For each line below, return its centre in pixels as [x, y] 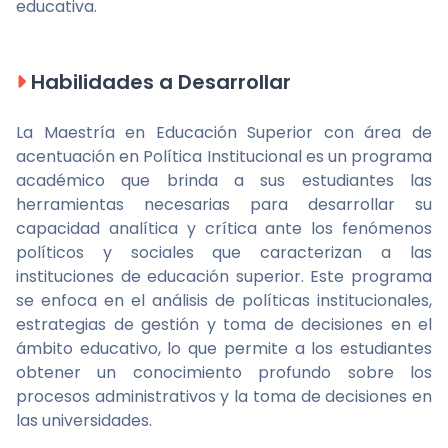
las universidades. [84, 420]
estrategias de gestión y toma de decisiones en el [224, 324]
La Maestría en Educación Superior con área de [224, 132]
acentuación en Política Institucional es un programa [224, 156]
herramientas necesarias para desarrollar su [224, 204]
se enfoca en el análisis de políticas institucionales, [224, 300]
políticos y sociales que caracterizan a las [224, 252]
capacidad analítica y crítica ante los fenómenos [224, 228]
